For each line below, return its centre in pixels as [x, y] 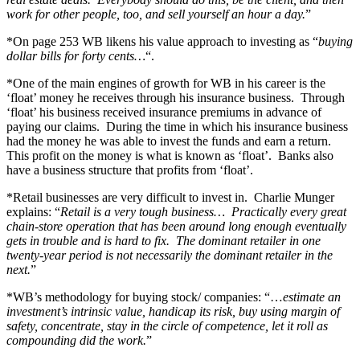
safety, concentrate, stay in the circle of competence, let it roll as [167, 325]
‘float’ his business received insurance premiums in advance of [164, 112]
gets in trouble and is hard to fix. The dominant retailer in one [164, 240]
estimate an [312, 297]
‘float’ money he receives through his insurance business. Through [176, 97]
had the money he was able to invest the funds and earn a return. [170, 141]
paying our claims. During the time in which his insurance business [177, 126]
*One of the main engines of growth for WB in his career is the [166, 83]
